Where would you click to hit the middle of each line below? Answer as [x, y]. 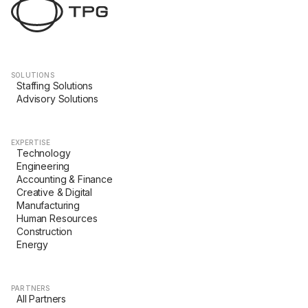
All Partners [42, 299]
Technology [44, 153]
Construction [45, 231]
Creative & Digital [55, 192]
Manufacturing [48, 205]
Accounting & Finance [65, 179]
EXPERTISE [31, 142]
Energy [33, 244]
